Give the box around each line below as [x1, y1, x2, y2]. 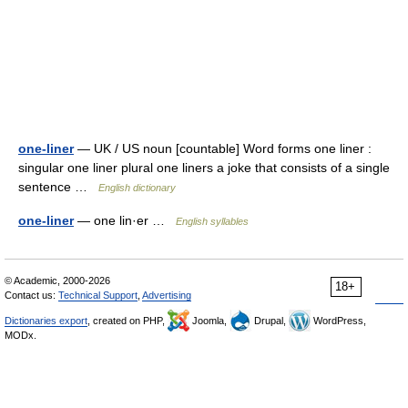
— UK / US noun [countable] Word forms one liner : [74, 140, 372, 156]
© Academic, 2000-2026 [5, 274, 110, 286]
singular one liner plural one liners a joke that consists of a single [18, 159, 390, 175]
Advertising [142, 289, 191, 301]
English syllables [176, 215, 249, 227]
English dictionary [98, 181, 176, 193]
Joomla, [189, 314, 229, 326]
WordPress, [311, 314, 366, 326]
